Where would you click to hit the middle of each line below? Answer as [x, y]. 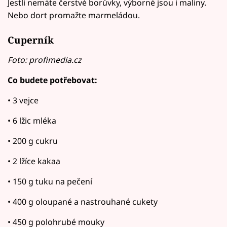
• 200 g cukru [33, 141]
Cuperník [31, 40]
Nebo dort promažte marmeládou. [74, 15]
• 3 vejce [23, 100]
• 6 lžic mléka [32, 120]
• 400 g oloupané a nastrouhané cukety [83, 201]
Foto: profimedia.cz [44, 60]
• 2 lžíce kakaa [34, 161]
